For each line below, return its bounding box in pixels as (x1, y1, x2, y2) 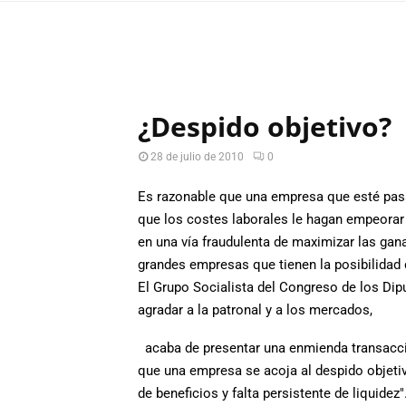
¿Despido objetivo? (138, 108, 391, 145)
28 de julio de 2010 (150, 150, 244, 163)
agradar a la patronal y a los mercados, (138, 301, 372, 318)
